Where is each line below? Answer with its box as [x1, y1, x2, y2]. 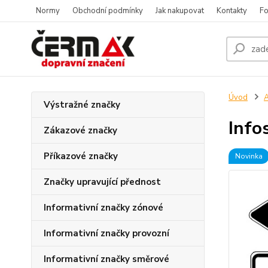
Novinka [234, 151, 263, 161]
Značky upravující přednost [44, 176, 161, 188]
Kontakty [217, 5, 247, 16]
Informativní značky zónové [44, 202, 163, 214]
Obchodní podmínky [72, 5, 143, 16]
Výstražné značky [44, 99, 120, 111]
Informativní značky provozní [44, 227, 169, 239]
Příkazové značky [44, 150, 118, 162]
